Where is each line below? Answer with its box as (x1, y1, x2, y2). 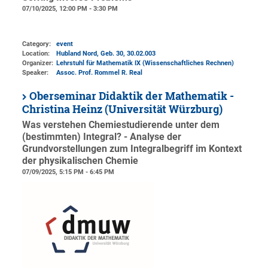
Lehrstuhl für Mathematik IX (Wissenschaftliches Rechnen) (56, 59, 234, 68)
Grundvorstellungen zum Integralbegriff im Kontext (22, 144, 242, 155)
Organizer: (22, 59, 54, 68)
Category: (22, 40, 51, 48)
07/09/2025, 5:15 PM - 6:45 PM (22, 168, 115, 176)
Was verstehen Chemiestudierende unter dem (22, 120, 220, 131)
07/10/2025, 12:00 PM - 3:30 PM (22, 4, 118, 13)
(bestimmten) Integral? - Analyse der (22, 132, 182, 143)
